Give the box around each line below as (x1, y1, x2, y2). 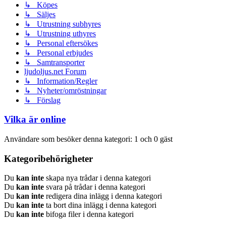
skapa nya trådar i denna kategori (44, 174, 151, 183)
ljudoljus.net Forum (24, 67, 86, 76)
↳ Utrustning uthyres (24, 29, 96, 38)
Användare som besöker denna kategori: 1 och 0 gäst (4, 135, 173, 144)
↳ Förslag (24, 95, 61, 104)
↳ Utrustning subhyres (24, 19, 101, 28)
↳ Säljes (24, 10, 55, 19)
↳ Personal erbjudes (24, 48, 93, 57)
